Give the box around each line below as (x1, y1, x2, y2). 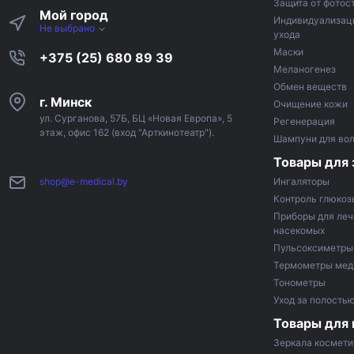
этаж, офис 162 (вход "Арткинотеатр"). (40, 126, 214, 139)
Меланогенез (273, 63, 336, 76)
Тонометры (273, 277, 326, 289)
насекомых (273, 224, 325, 237)
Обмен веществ (273, 81, 347, 93)
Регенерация (273, 115, 335, 128)
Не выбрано (40, 22, 97, 35)
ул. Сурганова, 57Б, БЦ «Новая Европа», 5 (40, 112, 232, 125)
